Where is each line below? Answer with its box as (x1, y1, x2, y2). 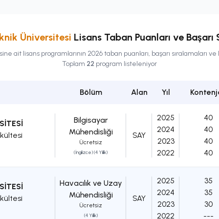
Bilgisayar (73, 115, 108, 125)
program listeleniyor (94, 60, 157, 68)
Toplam (62, 60, 87, 68)
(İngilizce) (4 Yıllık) (74, 149, 108, 156)
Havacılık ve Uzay (59, 178, 122, 188)
